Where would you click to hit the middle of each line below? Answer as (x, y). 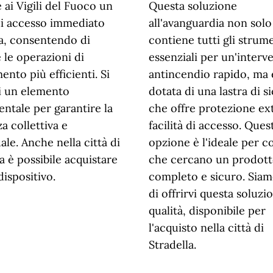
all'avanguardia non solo (210, 23)
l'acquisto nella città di (206, 228)
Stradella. (172, 245)
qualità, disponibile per (207, 211)
